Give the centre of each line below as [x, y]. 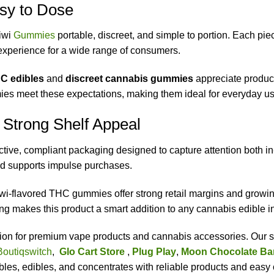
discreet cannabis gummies [129, 79]
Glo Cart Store [92, 252]
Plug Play [154, 252]
